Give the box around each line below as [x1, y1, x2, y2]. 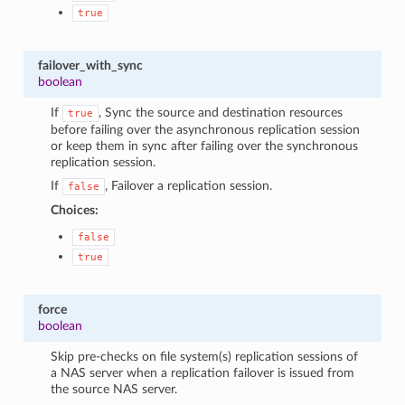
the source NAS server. [51, 381, 178, 396]
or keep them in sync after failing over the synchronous [51, 138, 359, 153]
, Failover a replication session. [105, 178, 273, 193]
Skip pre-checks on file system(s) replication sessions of [51, 349, 359, 363]
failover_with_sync [37, 58, 143, 72]
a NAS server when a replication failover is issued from [51, 365, 355, 380]
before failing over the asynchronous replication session [51, 122, 361, 137]
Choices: [51, 202, 99, 217]
